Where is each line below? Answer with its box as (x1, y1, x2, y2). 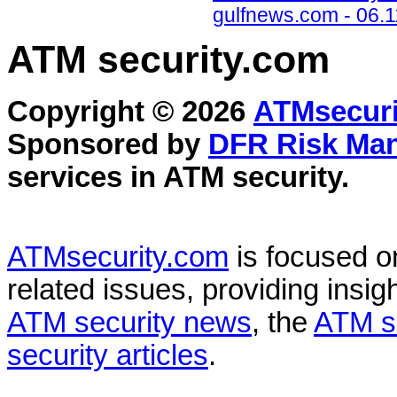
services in (7, 161, 163, 194)
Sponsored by (7, 128, 208, 161)
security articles (7, 339, 208, 372)
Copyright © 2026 (7, 96, 253, 128)
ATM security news (7, 307, 252, 339)
